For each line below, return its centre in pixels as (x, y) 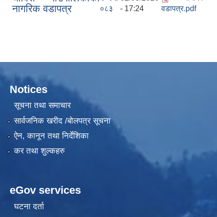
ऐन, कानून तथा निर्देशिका (51, 136)
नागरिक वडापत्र (42, 8)
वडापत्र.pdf (179, 8)
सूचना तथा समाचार (42, 106)
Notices (29, 89)
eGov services (45, 190)
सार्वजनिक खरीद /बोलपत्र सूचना (62, 121)
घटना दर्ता (29, 206)
